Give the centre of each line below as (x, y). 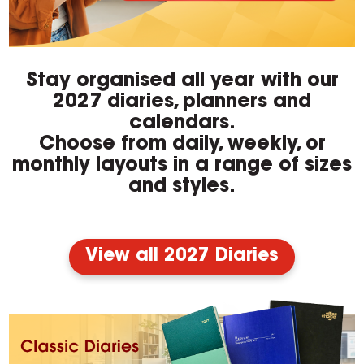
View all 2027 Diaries (182, 257)
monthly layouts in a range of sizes (182, 166)
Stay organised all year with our (182, 82)
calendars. (182, 124)
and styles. (182, 187)
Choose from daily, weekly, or (182, 145)
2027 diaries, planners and (182, 103)
